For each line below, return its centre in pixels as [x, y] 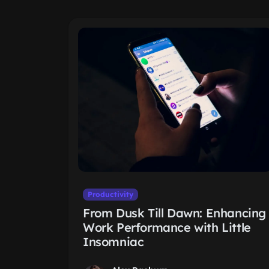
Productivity [110, 194]
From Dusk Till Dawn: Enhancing [175, 213]
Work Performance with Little [167, 227]
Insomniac [113, 242]
